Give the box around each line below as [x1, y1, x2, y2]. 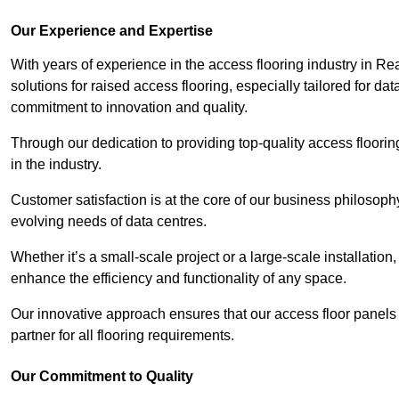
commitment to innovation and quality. [11, 100, 248, 116]
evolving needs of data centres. [11, 214, 210, 230]
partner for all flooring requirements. [11, 328, 234, 344]
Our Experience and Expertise [11, 23, 213, 39]
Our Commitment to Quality [11, 369, 193, 385]
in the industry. [11, 157, 102, 173]
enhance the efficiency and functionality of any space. [11, 271, 350, 287]
